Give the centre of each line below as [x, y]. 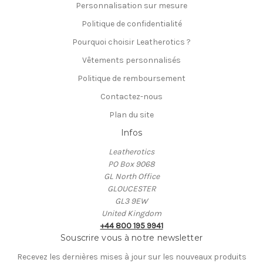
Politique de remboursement [131, 79]
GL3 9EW [131, 201]
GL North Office [131, 177]
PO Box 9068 [131, 164]
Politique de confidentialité [131, 24]
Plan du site [131, 115]
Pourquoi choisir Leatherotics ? [131, 42]
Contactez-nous [131, 97]
